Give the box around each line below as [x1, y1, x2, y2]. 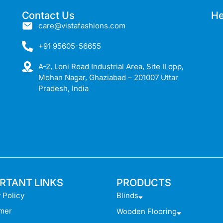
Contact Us [21, 9, 75, 22]
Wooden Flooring [116, 207, 177, 217]
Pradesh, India [38, 84, 89, 94]
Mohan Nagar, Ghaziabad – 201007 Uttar [38, 73, 179, 83]
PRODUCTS [116, 177, 172, 189]
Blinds [116, 191, 138, 201]
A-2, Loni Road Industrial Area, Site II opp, [38, 62, 184, 72]
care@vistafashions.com [38, 21, 126, 31]
